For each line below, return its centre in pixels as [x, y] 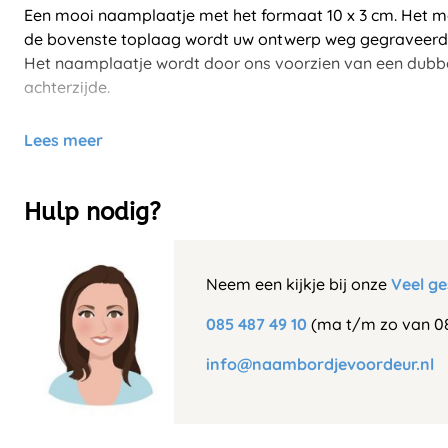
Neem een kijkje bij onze [298, 284]
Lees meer [63, 140]
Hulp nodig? [92, 212]
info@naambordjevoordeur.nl [320, 364]
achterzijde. [67, 87]
